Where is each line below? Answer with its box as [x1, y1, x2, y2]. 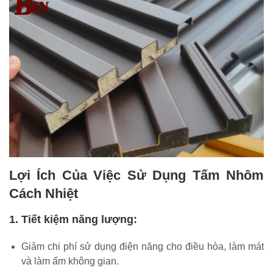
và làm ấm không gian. [21, 255, 119, 266]
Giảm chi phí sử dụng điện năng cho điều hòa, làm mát [21, 241, 264, 252]
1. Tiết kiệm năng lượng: [9, 213, 137, 225]
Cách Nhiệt [9, 185, 78, 201]
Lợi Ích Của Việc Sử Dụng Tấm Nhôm [9, 167, 264, 183]
